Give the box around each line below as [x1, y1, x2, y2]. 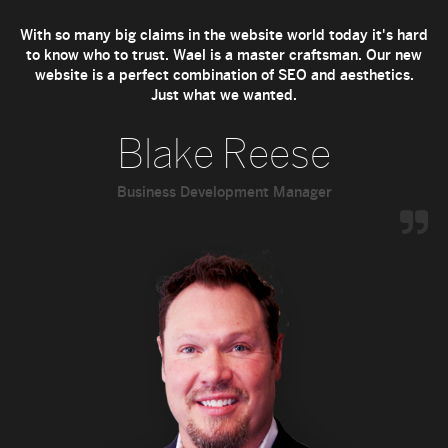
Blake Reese [117, 129, 331, 177]
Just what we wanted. [151, 86, 297, 103]
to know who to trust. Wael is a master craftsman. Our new [26, 46, 422, 63]
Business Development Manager [116, 183, 332, 200]
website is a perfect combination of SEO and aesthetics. [34, 66, 414, 83]
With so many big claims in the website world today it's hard [20, 26, 428, 43]
